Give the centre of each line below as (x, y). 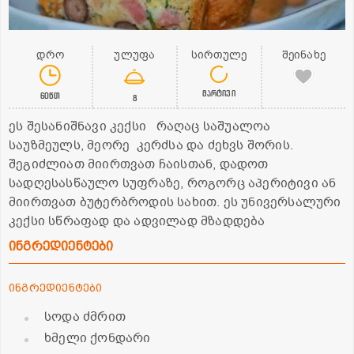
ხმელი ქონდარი (98, 339)
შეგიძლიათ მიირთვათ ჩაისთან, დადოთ (139, 165)
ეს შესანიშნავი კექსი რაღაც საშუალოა (140, 127)
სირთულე (219, 55)
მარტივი (219, 93)
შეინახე (304, 55)
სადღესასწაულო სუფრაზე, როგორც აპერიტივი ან (173, 184)
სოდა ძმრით (85, 317)
